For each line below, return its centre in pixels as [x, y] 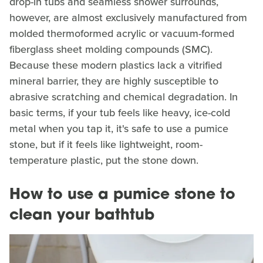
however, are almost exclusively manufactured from [128, 17]
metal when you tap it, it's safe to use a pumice [119, 128]
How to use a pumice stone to [122, 195]
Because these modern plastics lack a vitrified [116, 65]
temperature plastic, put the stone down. [104, 160]
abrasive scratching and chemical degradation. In [124, 97]
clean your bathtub [82, 215]
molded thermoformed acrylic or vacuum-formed [122, 33]
